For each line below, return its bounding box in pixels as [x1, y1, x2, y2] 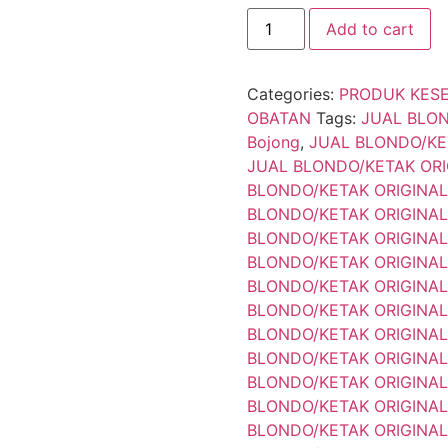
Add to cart [325, 18, 414, 39]
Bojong [246, 131, 300, 152]
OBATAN [246, 107, 311, 128]
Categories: [246, 83, 339, 104]
